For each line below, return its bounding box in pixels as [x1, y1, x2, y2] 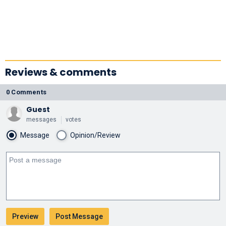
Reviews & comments [5, 65, 117, 79]
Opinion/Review [70, 131, 121, 139]
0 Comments [6, 88, 46, 96]
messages [26, 116, 56, 123]
